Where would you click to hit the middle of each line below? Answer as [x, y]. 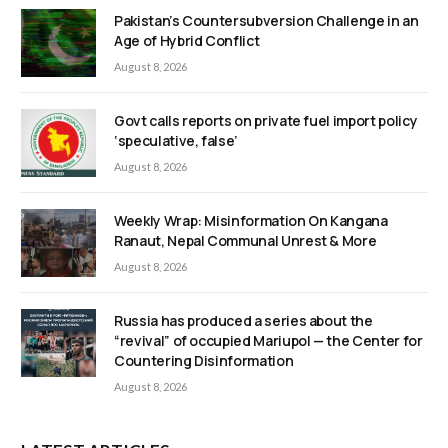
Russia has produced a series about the [243, 321]
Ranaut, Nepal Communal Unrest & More [245, 241]
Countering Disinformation [204, 361]
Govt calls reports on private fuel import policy [266, 120]
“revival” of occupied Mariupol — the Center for [268, 341]
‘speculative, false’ [176, 140]
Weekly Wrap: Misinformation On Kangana [251, 221]
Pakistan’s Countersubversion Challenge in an [266, 20]
